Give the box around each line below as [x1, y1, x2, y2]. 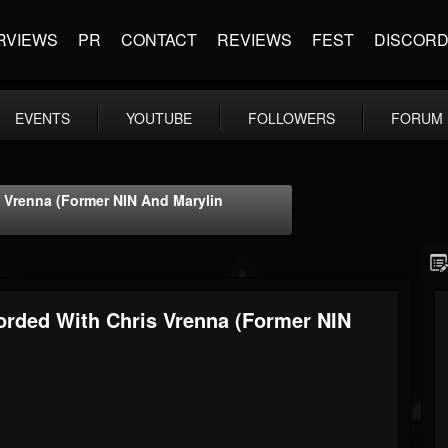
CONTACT [121, 28, 197, 51]
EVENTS [15, 108, 70, 128]
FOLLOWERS [248, 108, 335, 128]
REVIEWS [217, 28, 292, 51]
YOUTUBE [126, 108, 192, 128]
